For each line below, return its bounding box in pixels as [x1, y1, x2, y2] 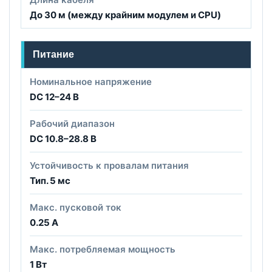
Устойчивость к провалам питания [30, 159, 189, 171]
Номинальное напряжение [30, 75, 152, 87]
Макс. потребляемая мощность [30, 243, 175, 255]
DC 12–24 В [30, 90, 79, 103]
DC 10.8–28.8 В [30, 132, 97, 144]
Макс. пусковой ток [30, 201, 121, 213]
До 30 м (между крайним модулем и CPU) [30, 8, 221, 21]
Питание [33, 49, 74, 59]
